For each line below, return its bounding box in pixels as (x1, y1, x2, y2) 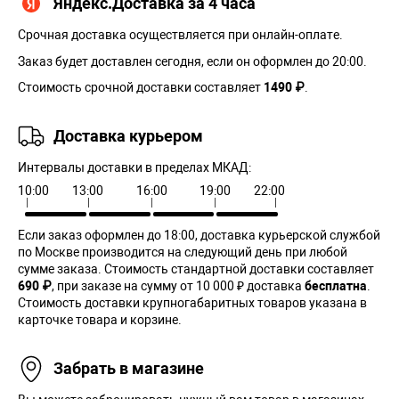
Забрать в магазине (53, 359, 204, 379)
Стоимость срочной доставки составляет (18, 79, 264, 94)
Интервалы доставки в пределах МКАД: (18, 159, 251, 175)
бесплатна (305, 278, 367, 293)
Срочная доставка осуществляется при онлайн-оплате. (18, 27, 343, 42)
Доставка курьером (53, 126, 203, 146)
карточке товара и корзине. (18, 312, 182, 327)
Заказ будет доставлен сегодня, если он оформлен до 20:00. (18, 53, 367, 69)
